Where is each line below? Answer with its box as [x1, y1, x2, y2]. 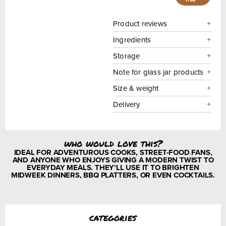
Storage [113, 50, 140, 61]
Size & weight [113, 82, 159, 93]
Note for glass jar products [113, 66, 204, 77]
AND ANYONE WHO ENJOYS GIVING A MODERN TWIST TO [12, 154, 214, 165]
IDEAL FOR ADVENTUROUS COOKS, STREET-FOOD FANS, [14, 146, 212, 158]
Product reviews [113, 18, 167, 29]
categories [89, 210, 136, 224]
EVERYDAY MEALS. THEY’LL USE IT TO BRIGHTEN [27, 161, 199, 173]
